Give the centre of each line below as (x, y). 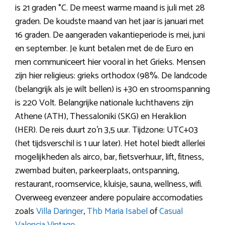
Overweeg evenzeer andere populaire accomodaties (109, 198)
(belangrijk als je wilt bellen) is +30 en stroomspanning (113, 90)
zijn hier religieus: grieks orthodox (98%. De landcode (111, 76)
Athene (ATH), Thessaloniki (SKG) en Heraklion (101, 117)
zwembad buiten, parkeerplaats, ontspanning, (97, 171)
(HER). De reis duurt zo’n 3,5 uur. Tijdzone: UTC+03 (106, 130)
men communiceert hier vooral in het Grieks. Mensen (110, 63)
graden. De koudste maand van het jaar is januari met (109, 22)
